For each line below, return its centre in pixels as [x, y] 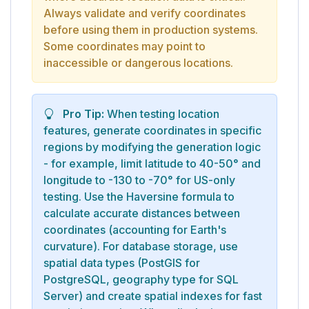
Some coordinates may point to [124, 46]
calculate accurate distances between [142, 213]
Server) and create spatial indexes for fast [153, 296]
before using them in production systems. [151, 29]
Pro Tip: [83, 113]
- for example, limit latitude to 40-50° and [152, 163]
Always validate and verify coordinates [144, 13]
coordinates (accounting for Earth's [135, 229]
